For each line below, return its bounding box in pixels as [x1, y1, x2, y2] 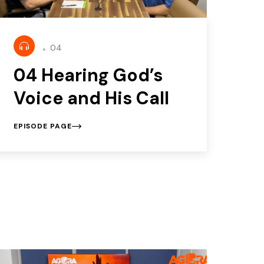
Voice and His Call [13, 86, 169, 110]
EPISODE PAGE [13, 121, 72, 131]
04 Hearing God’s [13, 63, 163, 87]
